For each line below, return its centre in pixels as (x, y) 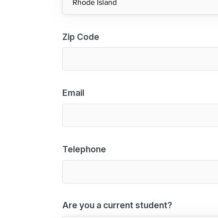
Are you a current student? (117, 205)
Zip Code (81, 36)
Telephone (84, 149)
